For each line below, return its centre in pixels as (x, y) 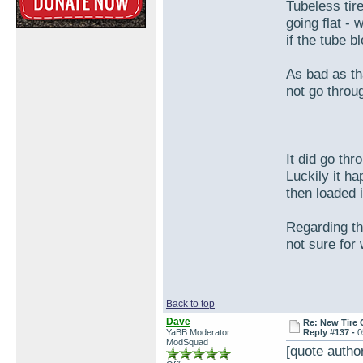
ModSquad (187, 342)
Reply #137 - (331, 332)
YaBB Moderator (198, 332)
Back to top (190, 304)
